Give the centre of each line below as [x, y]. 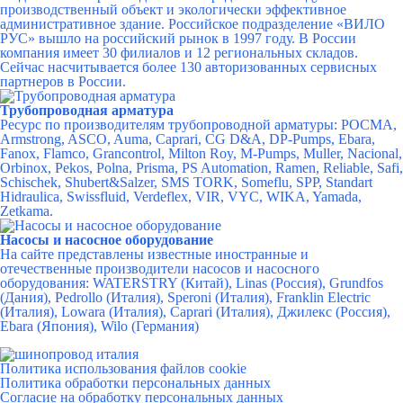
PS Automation [225, 168]
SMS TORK [197, 182]
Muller [322, 153]
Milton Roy [201, 153]
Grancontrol [127, 153]
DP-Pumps [300, 139]
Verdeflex [161, 197]
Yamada [335, 197]
